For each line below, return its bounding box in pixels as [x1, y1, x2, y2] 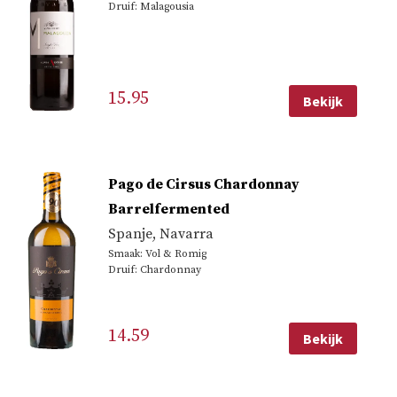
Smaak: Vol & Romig [107, 246, 206, 261]
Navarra [159, 224, 214, 243]
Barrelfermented [107, 199, 230, 218]
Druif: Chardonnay [107, 262, 201, 276]
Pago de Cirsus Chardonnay [107, 175, 300, 193]
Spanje [107, 224, 152, 243]
